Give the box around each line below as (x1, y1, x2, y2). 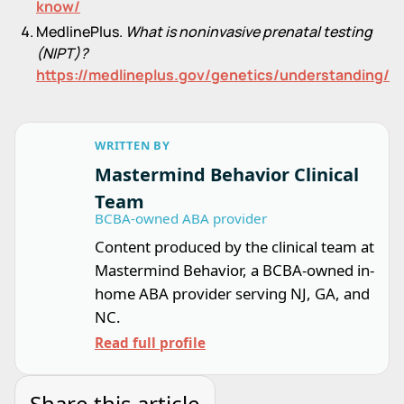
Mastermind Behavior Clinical (95, 161, 359, 187)
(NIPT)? (36, 42, 88, 63)
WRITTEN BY (95, 136, 170, 153)
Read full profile (95, 333, 206, 352)
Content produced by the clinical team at (95, 235, 374, 257)
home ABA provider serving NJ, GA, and (95, 282, 370, 304)
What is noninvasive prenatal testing (125, 21, 372, 41)
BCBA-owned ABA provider (95, 208, 267, 227)
